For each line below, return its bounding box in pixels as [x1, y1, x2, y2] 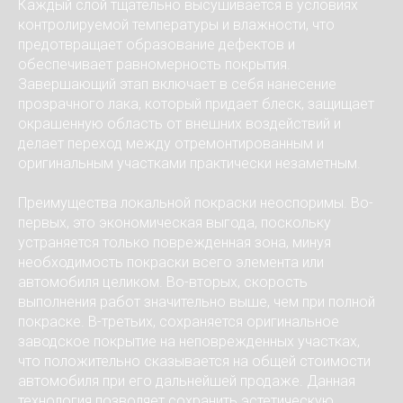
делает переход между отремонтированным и [18, 135, 324, 152]
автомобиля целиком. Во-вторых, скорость [18, 273, 308, 291]
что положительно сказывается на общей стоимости [18, 353, 371, 370]
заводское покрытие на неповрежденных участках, [18, 333, 360, 350]
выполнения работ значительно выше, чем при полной [18, 293, 375, 310]
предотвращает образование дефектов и [18, 36, 295, 53]
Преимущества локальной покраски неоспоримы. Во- [18, 194, 373, 211]
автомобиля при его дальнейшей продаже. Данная [18, 372, 355, 390]
